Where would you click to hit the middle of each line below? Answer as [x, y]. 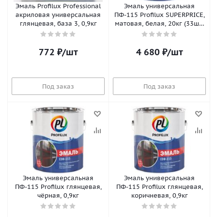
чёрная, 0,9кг [58, 195]
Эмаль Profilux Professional [58, 6]
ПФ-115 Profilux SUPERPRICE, [159, 15]
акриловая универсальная [58, 15]
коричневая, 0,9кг [159, 195]
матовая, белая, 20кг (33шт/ [159, 23]
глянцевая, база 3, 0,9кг [58, 23]
